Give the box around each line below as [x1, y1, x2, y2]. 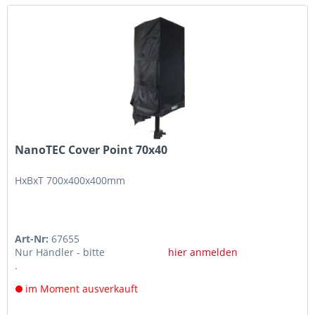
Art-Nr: [15, 231, 52, 245]
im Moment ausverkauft [22, 281, 139, 295]
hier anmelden [167, 245, 238, 259]
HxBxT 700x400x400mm [15, 173, 126, 187]
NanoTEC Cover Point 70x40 [15, 141, 168, 157]
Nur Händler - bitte [15, 245, 105, 259]
